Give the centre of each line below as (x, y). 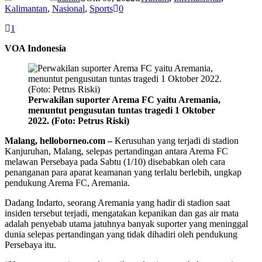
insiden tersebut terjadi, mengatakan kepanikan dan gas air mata (122, 213)
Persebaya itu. (30, 244)
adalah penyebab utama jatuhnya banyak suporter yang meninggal (126, 223)
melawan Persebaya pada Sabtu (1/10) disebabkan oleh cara (115, 161)
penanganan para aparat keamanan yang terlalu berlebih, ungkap (123, 172)
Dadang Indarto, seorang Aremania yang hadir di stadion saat (117, 202)
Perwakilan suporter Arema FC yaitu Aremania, (124, 99)
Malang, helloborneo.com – (58, 140)
